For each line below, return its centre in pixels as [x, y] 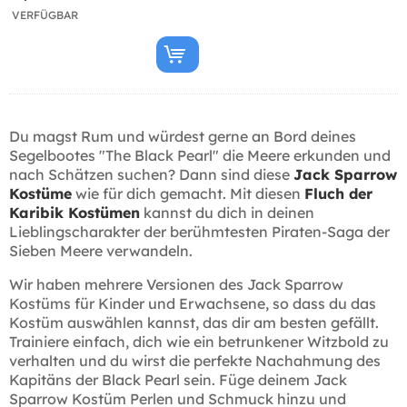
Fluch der [338, 193]
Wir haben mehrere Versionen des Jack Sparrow [176, 284]
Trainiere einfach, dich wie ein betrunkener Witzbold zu [199, 341]
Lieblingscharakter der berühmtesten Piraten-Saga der [199, 231]
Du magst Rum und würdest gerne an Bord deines [183, 136]
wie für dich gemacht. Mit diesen [188, 193]
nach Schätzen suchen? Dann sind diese [151, 174]
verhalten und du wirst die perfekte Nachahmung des [195, 360]
